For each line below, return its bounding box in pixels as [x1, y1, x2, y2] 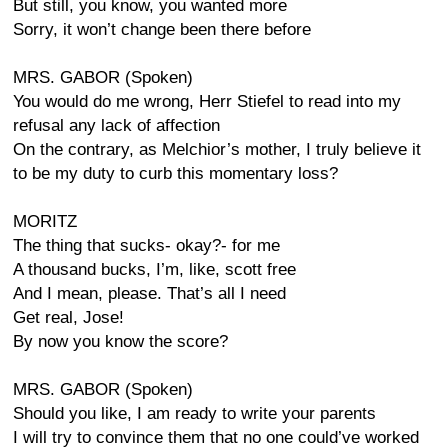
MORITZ [13, 212, 77, 231]
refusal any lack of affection [13, 116, 220, 135]
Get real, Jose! [13, 308, 124, 327]
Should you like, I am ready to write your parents [13, 404, 376, 423]
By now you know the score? [13, 332, 228, 351]
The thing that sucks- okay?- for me [13, 236, 280, 255]
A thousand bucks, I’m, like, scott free [13, 260, 296, 279]
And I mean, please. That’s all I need [13, 284, 286, 303]
